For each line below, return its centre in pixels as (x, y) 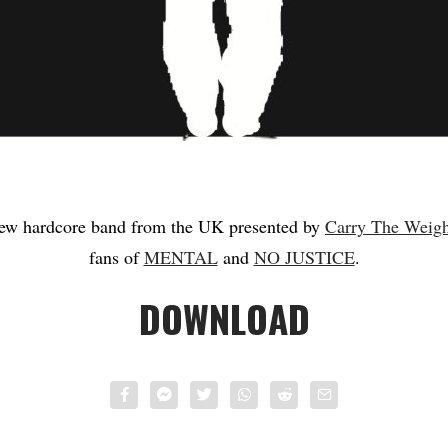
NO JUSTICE (304, 257)
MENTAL (180, 257)
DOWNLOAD (224, 319)
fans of (116, 257)
